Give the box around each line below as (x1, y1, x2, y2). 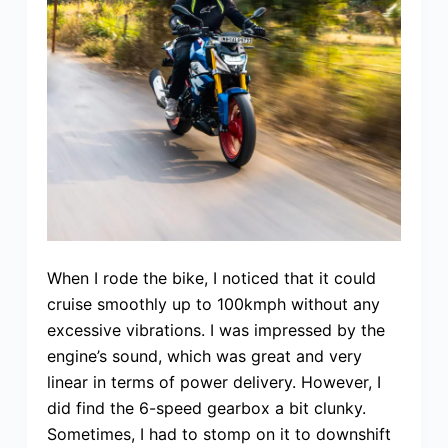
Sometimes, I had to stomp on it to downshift (46, 423, 391, 444)
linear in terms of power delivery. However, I (46, 371, 381, 392)
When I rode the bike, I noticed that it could (46, 267, 376, 288)
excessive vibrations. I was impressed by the (46, 319, 385, 340)
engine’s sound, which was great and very (46, 345, 362, 366)
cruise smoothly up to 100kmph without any (46, 293, 380, 314)
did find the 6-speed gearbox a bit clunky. (46, 397, 366, 418)
